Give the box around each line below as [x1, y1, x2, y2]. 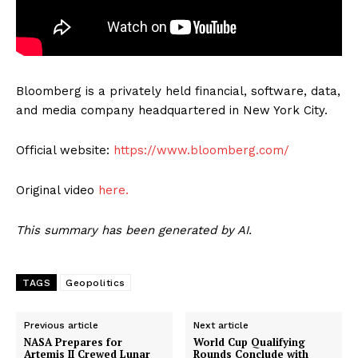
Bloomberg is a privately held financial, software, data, [16, 84, 340, 99]
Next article [193, 320, 249, 332]
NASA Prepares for [24, 335, 122, 350]
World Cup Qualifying [193, 335, 306, 350]
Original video [16, 183, 98, 198]
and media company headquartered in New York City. [16, 103, 328, 118]
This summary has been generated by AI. [16, 223, 252, 238]
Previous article [24, 320, 98, 332]
